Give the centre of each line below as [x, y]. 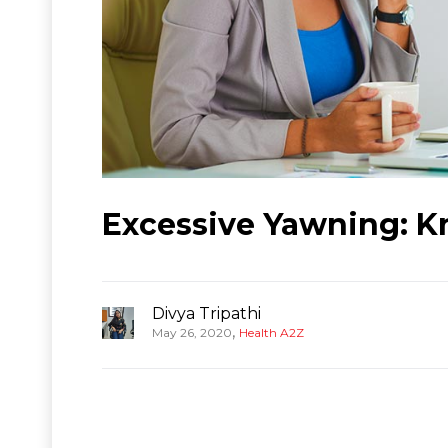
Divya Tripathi [206, 313]
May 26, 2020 [192, 332]
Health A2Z [271, 332]
